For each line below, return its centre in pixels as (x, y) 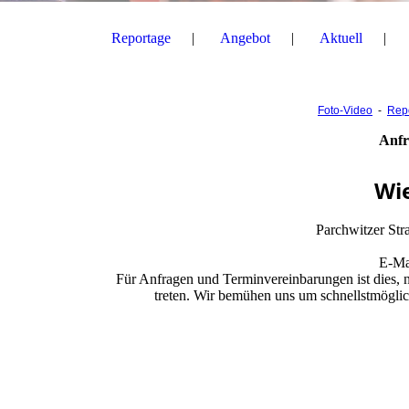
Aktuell (341, 38)
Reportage (141, 38)
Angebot (245, 38)
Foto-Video (345, 111)
